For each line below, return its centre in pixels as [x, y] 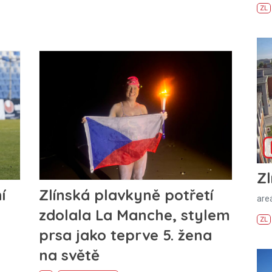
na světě [69, 255]
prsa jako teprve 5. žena [125, 235]
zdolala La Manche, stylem [134, 215]
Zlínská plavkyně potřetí [126, 195]
